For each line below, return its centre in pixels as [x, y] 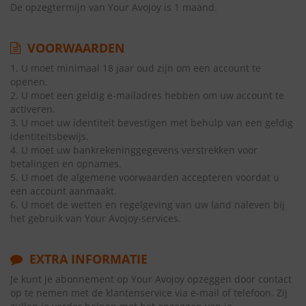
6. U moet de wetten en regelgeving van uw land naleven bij [148, 205]
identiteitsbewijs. [50, 136]
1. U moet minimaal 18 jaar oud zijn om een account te [136, 68]
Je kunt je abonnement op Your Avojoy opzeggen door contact [151, 279]
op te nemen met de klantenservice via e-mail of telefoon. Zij [149, 293]
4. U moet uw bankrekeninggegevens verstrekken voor [134, 150]
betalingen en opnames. [66, 164]
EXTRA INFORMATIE [87, 259]
